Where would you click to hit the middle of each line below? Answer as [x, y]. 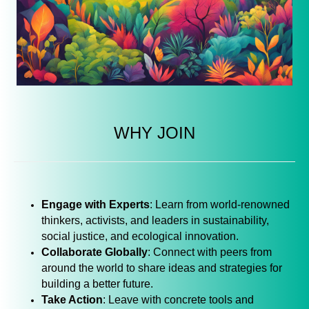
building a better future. [97, 281]
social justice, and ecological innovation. [140, 234]
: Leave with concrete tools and [178, 297]
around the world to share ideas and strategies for [162, 266]
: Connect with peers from [210, 250]
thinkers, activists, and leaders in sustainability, [155, 218]
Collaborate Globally [94, 250]
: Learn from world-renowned [220, 202]
